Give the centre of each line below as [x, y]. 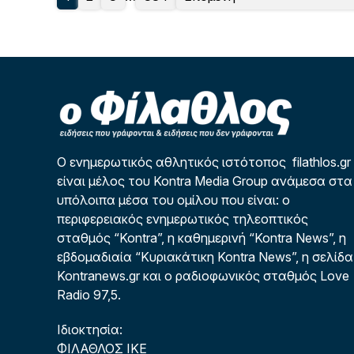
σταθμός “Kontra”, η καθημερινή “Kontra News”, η [201, 238]
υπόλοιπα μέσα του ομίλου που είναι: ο [173, 200]
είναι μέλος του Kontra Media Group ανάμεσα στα [205, 181]
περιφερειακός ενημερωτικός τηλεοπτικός [183, 219]
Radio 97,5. [89, 295]
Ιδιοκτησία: [90, 330]
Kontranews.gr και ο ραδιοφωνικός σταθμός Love [203, 276]
